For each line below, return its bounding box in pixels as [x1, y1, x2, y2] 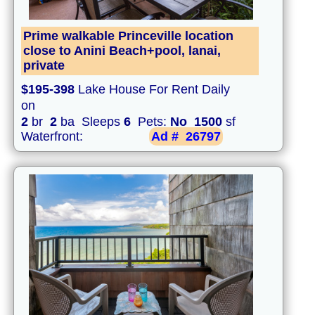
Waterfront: [21, 129, 86, 144]
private [23, 58, 65, 73]
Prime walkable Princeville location [23, 29, 233, 44]
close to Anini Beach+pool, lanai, [23, 44, 221, 58]
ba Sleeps [57, 115, 124, 129]
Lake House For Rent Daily [75, 82, 230, 97]
